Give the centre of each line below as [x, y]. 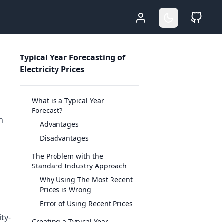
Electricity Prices [52, 69]
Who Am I [165, 18]
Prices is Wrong [65, 190]
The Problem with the [67, 156]
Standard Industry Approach [79, 166]
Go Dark [190, 18]
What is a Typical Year [68, 100]
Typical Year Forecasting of [73, 57]
